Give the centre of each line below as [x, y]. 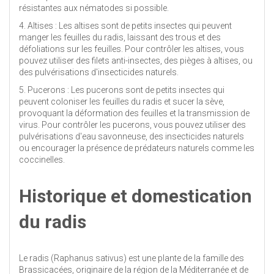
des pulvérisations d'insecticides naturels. [99, 72]
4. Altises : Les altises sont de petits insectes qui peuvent [125, 25]
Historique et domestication [135, 196]
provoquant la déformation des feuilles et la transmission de [134, 113]
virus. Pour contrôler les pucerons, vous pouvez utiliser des [132, 124]
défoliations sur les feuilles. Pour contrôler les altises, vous [131, 49]
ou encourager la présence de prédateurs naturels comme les [137, 148]
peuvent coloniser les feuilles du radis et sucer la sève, [122, 101]
